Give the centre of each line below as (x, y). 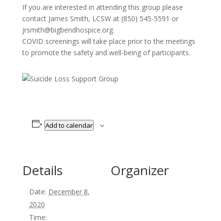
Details (42, 170)
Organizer (140, 170)
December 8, (69, 191)
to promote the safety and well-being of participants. (106, 52)
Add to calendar (69, 125)
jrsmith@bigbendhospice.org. (68, 30)
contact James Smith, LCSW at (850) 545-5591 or (100, 18)
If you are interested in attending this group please (102, 7)
